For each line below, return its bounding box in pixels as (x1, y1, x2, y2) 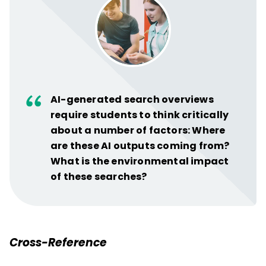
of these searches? (50, 169, 147, 183)
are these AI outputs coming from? (50, 138, 230, 153)
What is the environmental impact (50, 154, 229, 168)
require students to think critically (50, 107, 229, 122)
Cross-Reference (9, 234, 107, 251)
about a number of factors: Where (50, 123, 226, 137)
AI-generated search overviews (50, 92, 214, 106)
